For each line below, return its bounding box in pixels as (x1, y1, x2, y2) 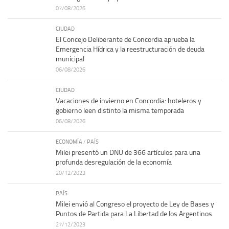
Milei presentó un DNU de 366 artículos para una (56, 148, 200, 157)
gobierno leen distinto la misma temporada (56, 106, 184, 116)
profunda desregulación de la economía (56, 158, 172, 167)
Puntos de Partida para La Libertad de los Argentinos (56, 210, 212, 219)
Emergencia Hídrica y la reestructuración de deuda (56, 45, 204, 54)
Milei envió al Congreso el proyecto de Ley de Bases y (56, 200, 214, 209)
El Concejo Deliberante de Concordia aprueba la (56, 35, 195, 44)
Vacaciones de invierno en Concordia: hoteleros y (56, 97, 201, 106)
